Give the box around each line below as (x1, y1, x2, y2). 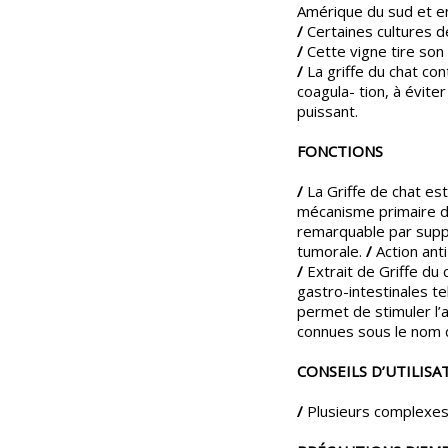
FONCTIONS (297, 140, 383, 161)
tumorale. (297, 240, 366, 261)
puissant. (297, 100, 358, 121)
